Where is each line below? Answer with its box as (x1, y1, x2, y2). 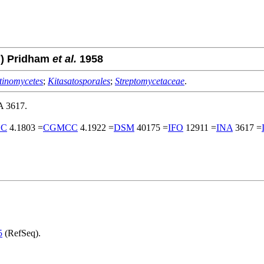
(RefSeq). (2, 227, 41, 238)
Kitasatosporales (48, 75, 110, 86)
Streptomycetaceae (115, 75, 184, 86)
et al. (52, 52, 77, 65)
